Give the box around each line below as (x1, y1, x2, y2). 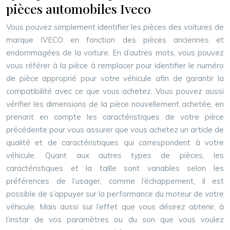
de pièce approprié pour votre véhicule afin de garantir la (6, 73, 224, 83)
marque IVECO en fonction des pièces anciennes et (6, 35, 224, 45)
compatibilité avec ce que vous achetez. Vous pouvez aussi (6, 86, 224, 96)
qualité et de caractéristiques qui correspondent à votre (6, 138, 224, 147)
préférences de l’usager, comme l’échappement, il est (6, 176, 224, 186)
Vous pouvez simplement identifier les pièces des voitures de (6, 22, 224, 32)
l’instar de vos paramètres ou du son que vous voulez (6, 215, 224, 224)
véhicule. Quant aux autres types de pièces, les (6, 150, 224, 160)
